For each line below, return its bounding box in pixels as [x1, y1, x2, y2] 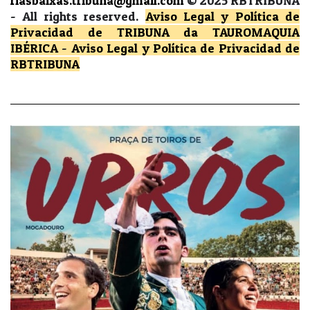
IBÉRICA [10, 41, 58, 56]
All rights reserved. [22, 9, 145, 24]
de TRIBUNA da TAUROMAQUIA [87, 25, 300, 40]
